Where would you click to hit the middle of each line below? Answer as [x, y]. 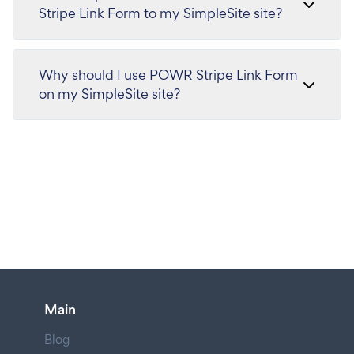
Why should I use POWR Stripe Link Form [168, 75]
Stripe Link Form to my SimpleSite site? [160, 13]
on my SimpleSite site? [109, 94]
